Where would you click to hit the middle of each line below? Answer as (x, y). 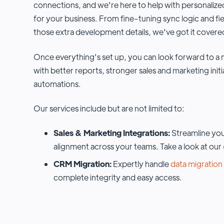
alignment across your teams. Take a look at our (138, 146)
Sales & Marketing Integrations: (112, 133)
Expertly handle (141, 164)
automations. (57, 83)
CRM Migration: (82, 164)
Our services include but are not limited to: (109, 108)
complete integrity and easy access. (118, 177)
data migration (196, 164)
